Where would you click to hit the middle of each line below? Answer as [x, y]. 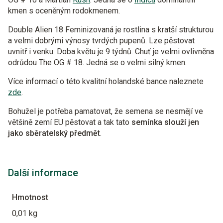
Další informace [43, 173]
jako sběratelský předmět [54, 133]
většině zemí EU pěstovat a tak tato [70, 122]
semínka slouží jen [165, 122]
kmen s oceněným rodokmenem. [64, 11]
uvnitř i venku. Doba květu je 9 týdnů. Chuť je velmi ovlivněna [111, 52]
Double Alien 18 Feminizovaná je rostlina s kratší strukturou [111, 30]
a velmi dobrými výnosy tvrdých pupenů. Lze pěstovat [101, 41]
